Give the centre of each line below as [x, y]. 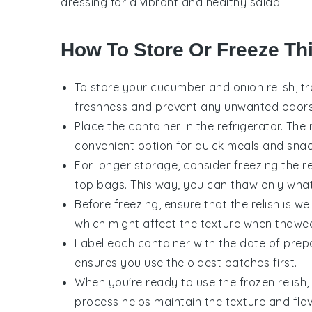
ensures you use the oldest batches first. [186, 262]
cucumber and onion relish [223, 87]
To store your [112, 87]
